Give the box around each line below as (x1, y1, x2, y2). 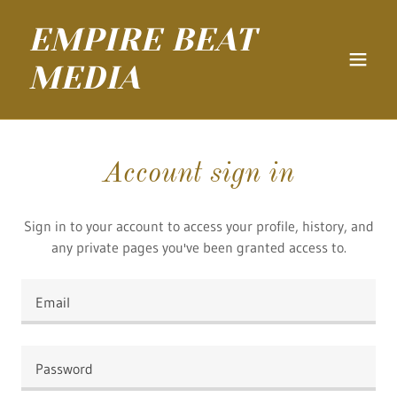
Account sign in (103, 160, 294, 189)
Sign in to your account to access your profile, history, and (23, 217, 374, 235)
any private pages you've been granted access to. (51, 238, 346, 256)
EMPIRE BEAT (28, 21, 256, 58)
